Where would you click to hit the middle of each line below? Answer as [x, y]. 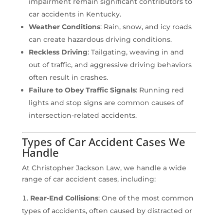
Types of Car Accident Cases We [103, 142]
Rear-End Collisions [64, 198]
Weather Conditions [64, 27]
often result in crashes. [68, 78]
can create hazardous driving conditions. [100, 40]
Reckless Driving [58, 52]
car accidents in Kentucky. [75, 14]
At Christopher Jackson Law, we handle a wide [104, 168]
